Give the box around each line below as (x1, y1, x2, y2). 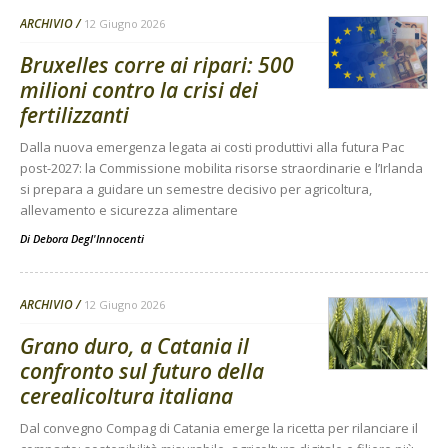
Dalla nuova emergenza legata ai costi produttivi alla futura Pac (20, 137, 404, 156)
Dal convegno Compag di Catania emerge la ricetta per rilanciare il (20, 418, 418, 437)
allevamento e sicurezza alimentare (20, 200, 238, 219)
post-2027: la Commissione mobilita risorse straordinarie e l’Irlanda (20, 158, 423, 177)
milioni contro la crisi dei (20, 75, 258, 104)
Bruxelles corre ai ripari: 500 (20, 50, 294, 79)
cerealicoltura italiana (20, 381, 233, 410)
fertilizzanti (20, 100, 129, 129)
